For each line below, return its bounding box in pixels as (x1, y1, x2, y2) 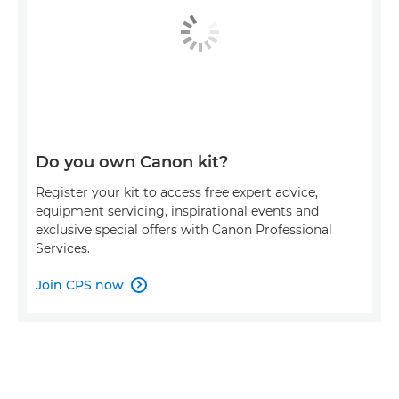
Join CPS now (36, 276, 124, 293)
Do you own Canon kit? (36, 151, 228, 172)
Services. (36, 240, 90, 256)
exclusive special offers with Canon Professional (36, 221, 332, 238)
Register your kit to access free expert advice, (36, 183, 318, 200)
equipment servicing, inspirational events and (36, 202, 319, 219)
